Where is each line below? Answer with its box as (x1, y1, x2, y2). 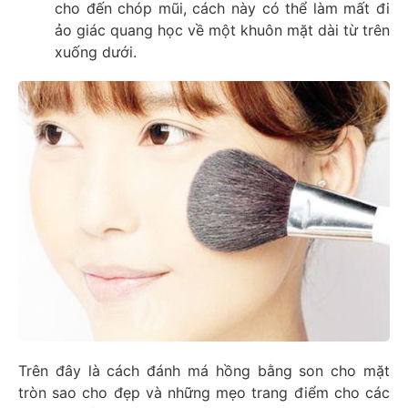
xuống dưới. (55, 43, 137, 62)
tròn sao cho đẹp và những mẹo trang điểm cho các (18, 382, 390, 402)
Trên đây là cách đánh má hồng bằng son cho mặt (18, 361, 390, 380)
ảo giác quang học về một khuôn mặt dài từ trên (55, 21, 390, 40)
